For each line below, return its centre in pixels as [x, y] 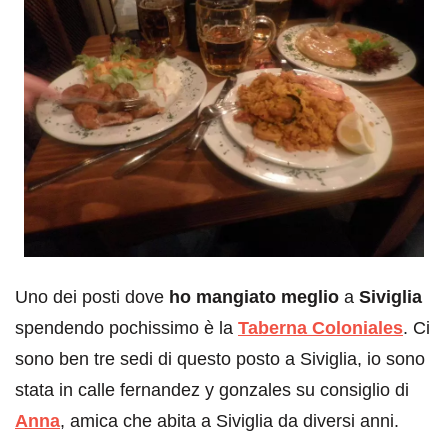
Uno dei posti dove [92, 296]
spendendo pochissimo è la [124, 327]
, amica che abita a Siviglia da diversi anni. [229, 420]
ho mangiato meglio [254, 296]
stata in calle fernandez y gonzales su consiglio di [212, 389]
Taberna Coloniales [320, 327]
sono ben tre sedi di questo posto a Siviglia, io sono [220, 358]
